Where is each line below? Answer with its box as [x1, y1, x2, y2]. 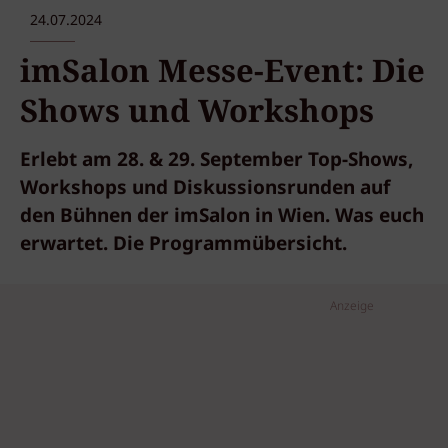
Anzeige [330, 297, 374, 316]
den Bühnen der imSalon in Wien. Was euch [20, 202, 424, 232]
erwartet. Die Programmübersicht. [20, 230, 347, 260]
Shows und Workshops [20, 89, 374, 134]
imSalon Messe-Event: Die [20, 49, 425, 94]
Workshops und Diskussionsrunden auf [20, 174, 390, 204]
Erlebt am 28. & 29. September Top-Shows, [20, 146, 413, 176]
